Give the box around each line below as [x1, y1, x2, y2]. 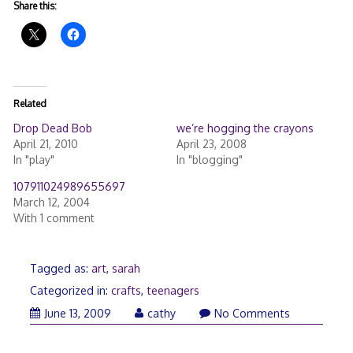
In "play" [13, 152, 54, 166]
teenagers [146, 284, 199, 298]
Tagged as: [29, 261, 91, 275]
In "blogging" [176, 152, 243, 166]
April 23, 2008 [176, 136, 247, 150]
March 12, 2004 [13, 195, 90, 209]
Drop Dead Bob [13, 121, 92, 135]
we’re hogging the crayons [176, 121, 314, 135]
